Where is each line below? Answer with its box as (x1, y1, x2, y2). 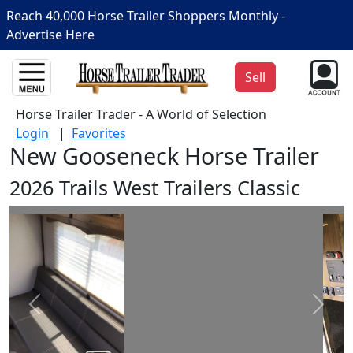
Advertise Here (6, 26, 95, 43)
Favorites (72, 124, 126, 142)
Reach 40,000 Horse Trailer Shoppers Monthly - (6, 7, 285, 24)
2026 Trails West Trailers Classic (9, 173, 300, 201)
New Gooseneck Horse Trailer (9, 139, 319, 171)
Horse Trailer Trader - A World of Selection (16, 105, 273, 123)
